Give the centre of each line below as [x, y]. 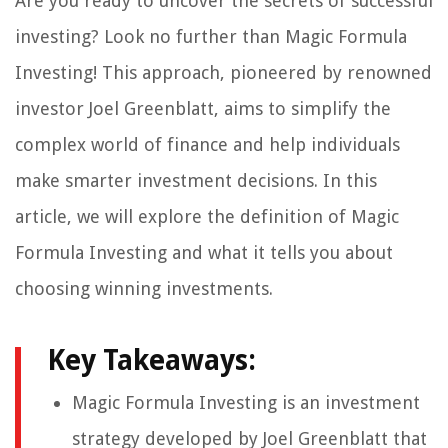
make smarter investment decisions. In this [196, 181]
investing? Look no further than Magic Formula [211, 37]
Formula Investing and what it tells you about [204, 253]
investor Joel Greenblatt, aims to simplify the [203, 109]
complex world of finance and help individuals [207, 145]
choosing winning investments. [144, 289]
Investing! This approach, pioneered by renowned [223, 73]
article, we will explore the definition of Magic [207, 217]
